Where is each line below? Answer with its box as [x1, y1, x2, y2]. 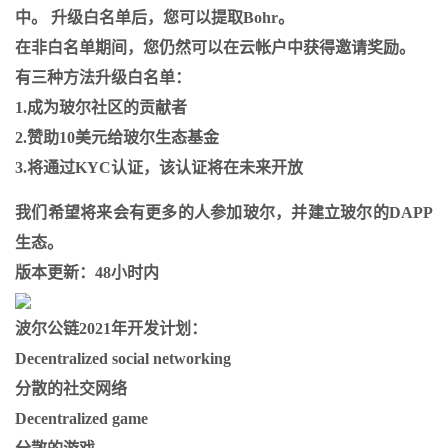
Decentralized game [15, 410, 148, 427]
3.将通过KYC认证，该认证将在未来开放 [15, 159, 303, 176]
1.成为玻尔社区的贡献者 [15, 99, 187, 116]
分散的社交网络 [15, 380, 127, 397]
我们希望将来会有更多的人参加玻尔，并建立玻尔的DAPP [15, 204, 433, 221]
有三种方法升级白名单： [15, 69, 191, 86]
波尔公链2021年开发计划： [15, 320, 207, 337]
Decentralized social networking [15, 350, 231, 367]
